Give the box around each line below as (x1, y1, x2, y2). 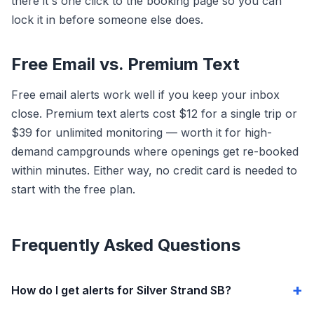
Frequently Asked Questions (11, 235, 240, 255)
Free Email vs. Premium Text (11, 54, 240, 74)
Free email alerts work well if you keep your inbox (11, 88, 280, 102)
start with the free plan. (11, 182, 135, 196)
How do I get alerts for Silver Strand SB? (11, 283, 231, 297)
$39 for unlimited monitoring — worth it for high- (11, 125, 272, 139)
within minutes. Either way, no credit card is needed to (11, 163, 297, 177)
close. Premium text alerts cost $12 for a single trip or (11, 107, 297, 121)
